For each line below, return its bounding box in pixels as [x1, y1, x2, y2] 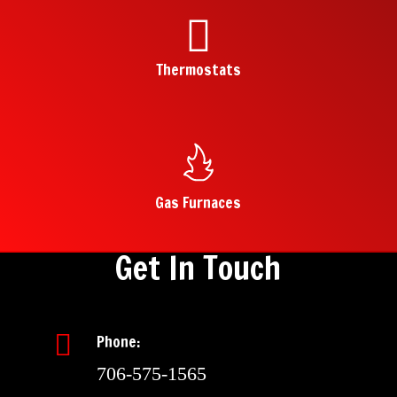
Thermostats [155, 58, 241, 81]
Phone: [96, 331, 140, 354]
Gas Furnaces [155, 191, 242, 214]
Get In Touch [115, 245, 282, 292]
